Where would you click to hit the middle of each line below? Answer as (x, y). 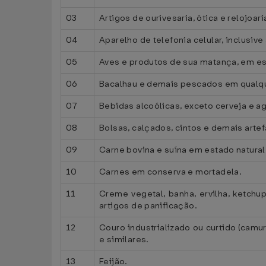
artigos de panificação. (148, 206)
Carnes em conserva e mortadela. (171, 172)
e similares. (124, 240)
